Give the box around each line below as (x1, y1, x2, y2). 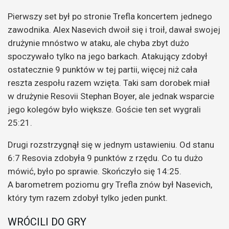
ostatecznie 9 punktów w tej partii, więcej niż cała (8, 64, 197, 75)
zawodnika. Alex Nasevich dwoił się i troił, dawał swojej (8, 25, 220, 35)
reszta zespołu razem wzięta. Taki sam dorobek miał (8, 78, 210, 88)
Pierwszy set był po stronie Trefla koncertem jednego (8, 11, 212, 22)
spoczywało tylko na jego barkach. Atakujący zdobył (8, 51, 208, 62)
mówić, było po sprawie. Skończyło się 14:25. (8, 166, 181, 177)
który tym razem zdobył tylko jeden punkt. (8, 193, 168, 203)
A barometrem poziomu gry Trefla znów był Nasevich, (8, 179, 212, 190)
